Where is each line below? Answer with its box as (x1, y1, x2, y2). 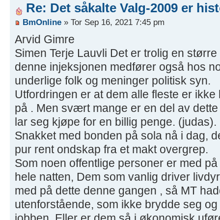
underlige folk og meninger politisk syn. (15, 74, 211, 87)
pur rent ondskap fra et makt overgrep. (15, 143, 208, 156)
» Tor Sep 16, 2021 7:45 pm (61, 17, 165, 27)
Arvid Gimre (15, 33, 75, 46)
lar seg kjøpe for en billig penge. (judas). (15, 115, 217, 129)
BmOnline (23, 17, 61, 27)
